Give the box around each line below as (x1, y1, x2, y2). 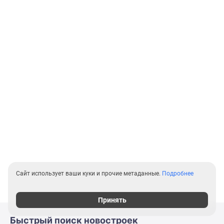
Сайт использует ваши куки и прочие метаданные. (16, 170, 162, 177)
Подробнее (162, 170, 193, 177)
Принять (97, 196, 126, 204)
